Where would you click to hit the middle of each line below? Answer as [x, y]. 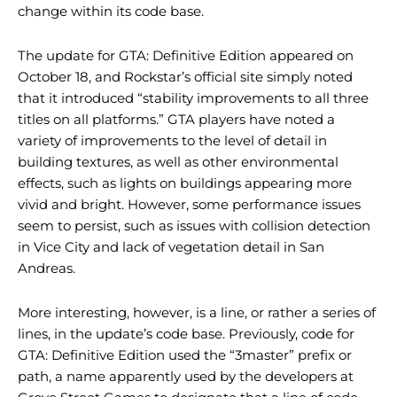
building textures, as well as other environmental [178, 162]
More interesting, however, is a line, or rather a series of [197, 313]
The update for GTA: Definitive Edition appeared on [186, 56]
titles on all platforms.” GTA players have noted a [176, 120]
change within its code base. [111, 12]
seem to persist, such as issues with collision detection [194, 226]
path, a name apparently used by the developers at [186, 377]
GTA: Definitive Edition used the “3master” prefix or [185, 355]
